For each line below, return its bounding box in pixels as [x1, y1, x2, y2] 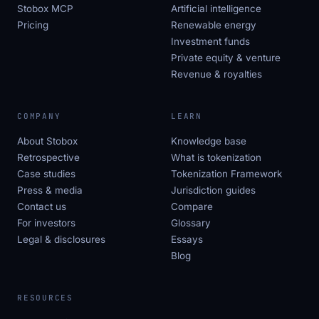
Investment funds [171, 35, 250, 47]
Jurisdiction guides [171, 184, 256, 196]
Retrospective [17, 151, 80, 163]
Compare [171, 200, 213, 212]
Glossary [171, 216, 211, 229]
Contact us [17, 200, 66, 212]
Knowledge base [171, 135, 246, 147]
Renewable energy [171, 19, 256, 31]
